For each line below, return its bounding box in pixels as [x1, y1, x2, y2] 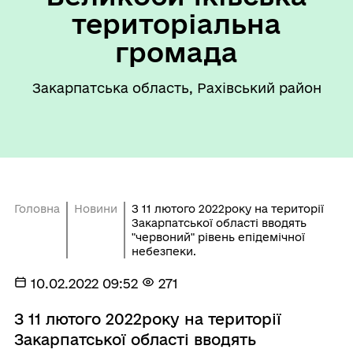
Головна [13, 203, 60, 215]
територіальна [72, 9, 281, 39]
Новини [73, 203, 117, 215]
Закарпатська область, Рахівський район [32, 80, 321, 95]
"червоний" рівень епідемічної [131, 231, 305, 243]
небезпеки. [131, 245, 196, 258]
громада [115, 37, 238, 67]
